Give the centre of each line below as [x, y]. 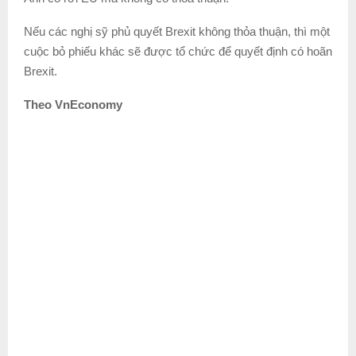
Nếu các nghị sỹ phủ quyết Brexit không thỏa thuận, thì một [177, 31]
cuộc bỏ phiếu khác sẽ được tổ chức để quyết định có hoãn [178, 51]
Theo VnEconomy [73, 104]
